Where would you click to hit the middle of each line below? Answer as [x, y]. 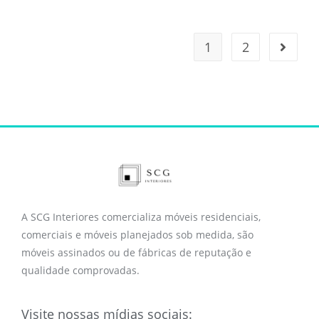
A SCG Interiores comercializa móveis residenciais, [141, 217]
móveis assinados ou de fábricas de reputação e [136, 253]
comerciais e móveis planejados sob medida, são [137, 235]
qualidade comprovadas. [80, 271]
